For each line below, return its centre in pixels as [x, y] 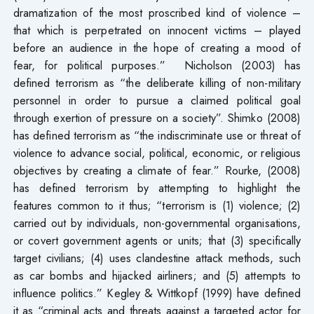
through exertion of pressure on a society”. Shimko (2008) [157, 117]
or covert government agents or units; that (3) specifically [157, 240]
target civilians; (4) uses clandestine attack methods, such [157, 258]
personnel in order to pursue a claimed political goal [157, 100]
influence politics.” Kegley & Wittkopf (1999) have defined [157, 293]
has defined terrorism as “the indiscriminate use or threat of [157, 135]
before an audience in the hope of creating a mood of [157, 47]
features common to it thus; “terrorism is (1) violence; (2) [157, 205]
